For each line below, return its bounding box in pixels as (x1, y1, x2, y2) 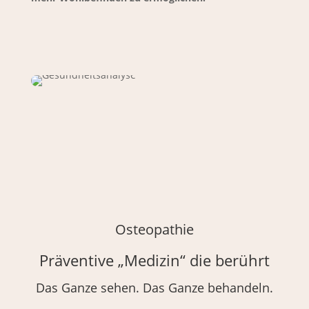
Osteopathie (114, 220, 194, 239)
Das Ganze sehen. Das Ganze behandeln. (35, 279, 273, 296)
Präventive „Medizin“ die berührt (39, 250, 270, 270)
